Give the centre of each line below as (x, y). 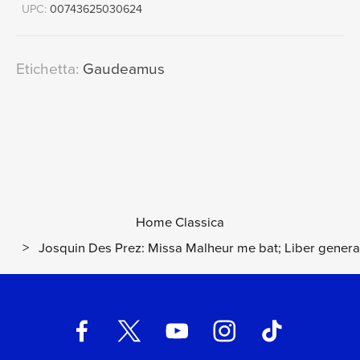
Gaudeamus (122, 68)
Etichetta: (47, 68)
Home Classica (180, 222)
